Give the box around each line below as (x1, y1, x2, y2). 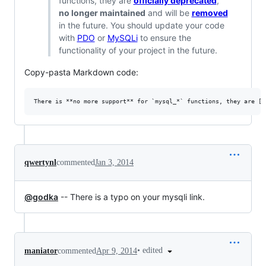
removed (191, 8, 228, 18)
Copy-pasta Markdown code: (24, 67, 138, 78)
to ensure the (137, 33, 191, 43)
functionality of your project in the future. (58, 45, 217, 56)
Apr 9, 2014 (96, 246, 137, 255)
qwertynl (24, 158, 56, 167)
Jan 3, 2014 (95, 158, 134, 167)
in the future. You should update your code (58, 20, 224, 31)
